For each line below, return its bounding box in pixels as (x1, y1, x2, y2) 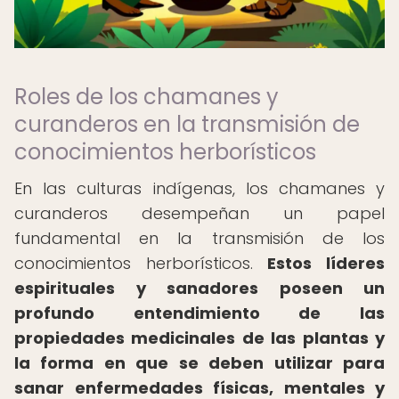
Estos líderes (267, 252, 386, 274)
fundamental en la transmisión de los (14, 227, 385, 249)
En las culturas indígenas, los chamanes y (14, 177, 385, 199)
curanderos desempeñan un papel (14, 202, 385, 224)
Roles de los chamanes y (14, 82, 279, 111)
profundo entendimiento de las (14, 302, 385, 324)
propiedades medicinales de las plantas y (14, 327, 385, 349)
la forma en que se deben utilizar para (14, 352, 385, 374)
